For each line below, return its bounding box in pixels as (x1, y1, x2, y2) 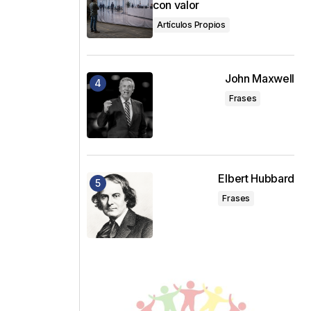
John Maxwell (224, 71, 294, 85)
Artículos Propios (157, 19, 226, 30)
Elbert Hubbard (218, 171, 294, 185)
